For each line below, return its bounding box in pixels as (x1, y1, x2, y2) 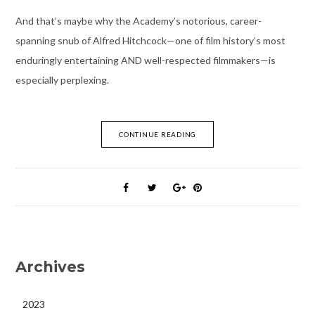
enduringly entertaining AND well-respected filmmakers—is (15, 53, 276, 66)
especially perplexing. (15, 73, 109, 86)
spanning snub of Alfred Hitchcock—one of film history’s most (15, 34, 285, 46)
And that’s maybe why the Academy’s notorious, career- (15, 14, 262, 27)
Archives (15, 257, 85, 276)
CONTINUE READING (119, 129, 196, 139)
